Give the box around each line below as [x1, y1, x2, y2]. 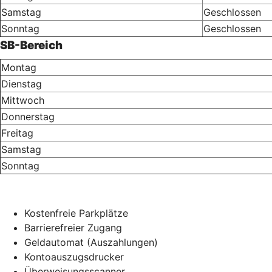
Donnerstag [1, 110, 55, 123]
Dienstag [1, 77, 42, 90]
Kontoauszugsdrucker [24, 250, 124, 263]
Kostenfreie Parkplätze [24, 206, 128, 219]
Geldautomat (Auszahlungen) [24, 236, 158, 248]
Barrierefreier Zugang [24, 221, 122, 234]
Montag [1, 61, 36, 73]
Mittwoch [1, 93, 44, 106]
